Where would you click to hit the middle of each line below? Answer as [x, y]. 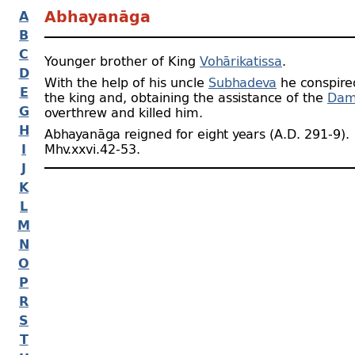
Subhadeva [242, 82]
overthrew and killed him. [124, 112]
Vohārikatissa [241, 61]
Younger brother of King [122, 61]
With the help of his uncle [126, 82]
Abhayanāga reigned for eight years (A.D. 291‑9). [197, 134]
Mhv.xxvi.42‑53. [92, 149]
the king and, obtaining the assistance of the [186, 97]
